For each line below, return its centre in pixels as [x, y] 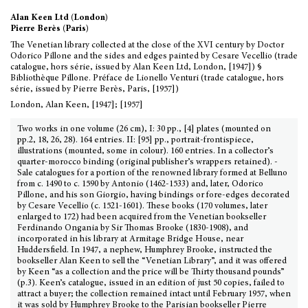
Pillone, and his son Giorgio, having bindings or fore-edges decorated [153, 196]
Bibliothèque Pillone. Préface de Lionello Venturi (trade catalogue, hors [147, 79]
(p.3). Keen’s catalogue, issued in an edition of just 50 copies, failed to [151, 284]
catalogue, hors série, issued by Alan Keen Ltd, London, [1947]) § [136, 68]
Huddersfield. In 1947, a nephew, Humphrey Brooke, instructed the [145, 251]
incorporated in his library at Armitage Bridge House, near [130, 240]
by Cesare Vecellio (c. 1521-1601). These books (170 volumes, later [142, 207]
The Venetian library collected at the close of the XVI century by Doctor [147, 46]
